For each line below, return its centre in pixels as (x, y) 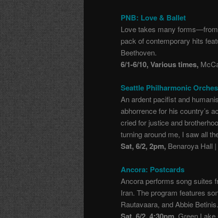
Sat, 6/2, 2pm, (143, 146)
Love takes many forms (158, 29)
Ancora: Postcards (153, 170)
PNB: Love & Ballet (153, 17)
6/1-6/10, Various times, (160, 64)
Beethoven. (139, 52)
